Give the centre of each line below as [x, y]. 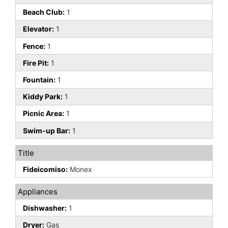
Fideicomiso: [45, 169]
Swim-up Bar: [47, 130]
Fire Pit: [36, 63]
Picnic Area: [44, 113]
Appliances [38, 192]
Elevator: [38, 29]
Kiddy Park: [43, 97]
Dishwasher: [45, 208]
